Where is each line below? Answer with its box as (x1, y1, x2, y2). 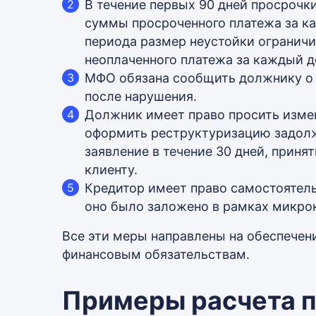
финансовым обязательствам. (62, 247, 250, 262)
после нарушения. (85, 89, 197, 104)
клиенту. (85, 162, 138, 177)
